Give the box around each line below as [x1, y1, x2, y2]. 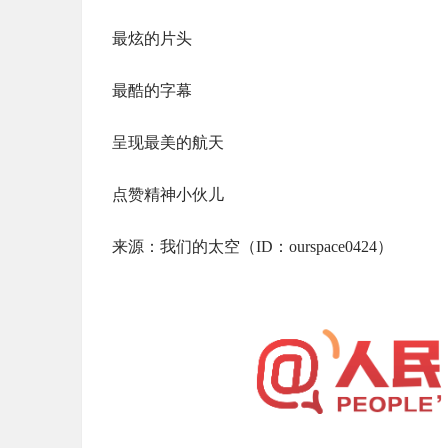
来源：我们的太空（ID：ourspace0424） [112, 238, 393, 255]
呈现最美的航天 [112, 134, 224, 151]
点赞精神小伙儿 [112, 186, 224, 203]
